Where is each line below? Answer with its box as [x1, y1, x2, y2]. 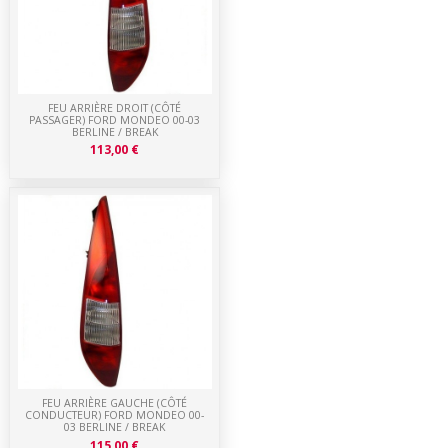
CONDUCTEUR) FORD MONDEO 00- [25, 407, 205, 422]
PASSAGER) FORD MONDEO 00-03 [29, 112, 201, 127]
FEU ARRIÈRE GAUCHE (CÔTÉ [42, 395, 188, 410]
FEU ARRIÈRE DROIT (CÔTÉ [48, 100, 182, 115]
